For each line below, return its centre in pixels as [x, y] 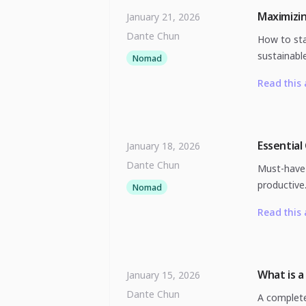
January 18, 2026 [163, 146]
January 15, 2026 [163, 275]
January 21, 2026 [163, 17]
